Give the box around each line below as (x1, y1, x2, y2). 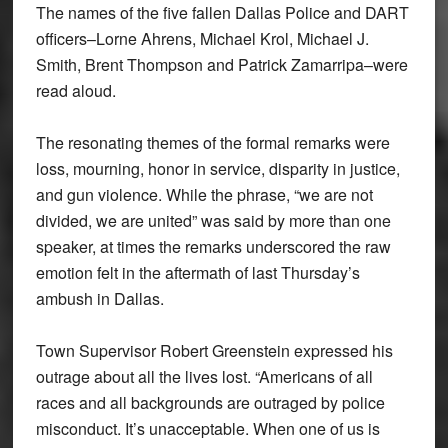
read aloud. (35, 79, 116, 103)
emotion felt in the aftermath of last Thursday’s (35, 261, 360, 285)
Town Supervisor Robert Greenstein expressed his (35, 339, 393, 363)
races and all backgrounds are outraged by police (35, 391, 385, 415)
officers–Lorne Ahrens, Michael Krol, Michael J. (35, 27, 369, 51)
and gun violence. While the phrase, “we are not (35, 183, 373, 207)
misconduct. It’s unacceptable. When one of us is (35, 417, 380, 441)
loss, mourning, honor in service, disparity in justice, (35, 157, 400, 181)
